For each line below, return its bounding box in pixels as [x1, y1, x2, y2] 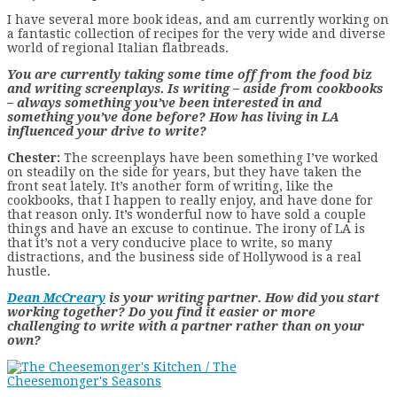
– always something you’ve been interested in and [7, 95, 322, 110]
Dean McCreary [7, 290, 105, 305]
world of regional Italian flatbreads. [7, 40, 229, 55]
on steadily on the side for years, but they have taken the [7, 164, 362, 179]
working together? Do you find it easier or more [7, 304, 315, 319]
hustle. [7, 263, 51, 278]
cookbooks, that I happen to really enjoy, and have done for [7, 192, 373, 207]
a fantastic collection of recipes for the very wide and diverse [7, 26, 385, 41]
